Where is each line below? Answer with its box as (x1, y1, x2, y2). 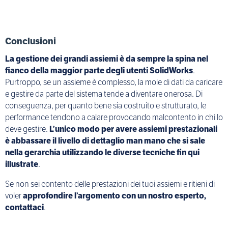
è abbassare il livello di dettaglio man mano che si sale (5, 135, 205, 146)
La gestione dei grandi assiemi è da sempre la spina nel (5, 53, 208, 64)
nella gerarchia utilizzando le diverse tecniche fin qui (5, 147, 199, 158)
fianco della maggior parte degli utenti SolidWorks (5, 65, 193, 76)
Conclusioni (5, 35, 56, 47)
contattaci (5, 202, 44, 213)
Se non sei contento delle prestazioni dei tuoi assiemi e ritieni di (5, 178, 215, 189)
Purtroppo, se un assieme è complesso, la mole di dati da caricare (5, 76, 222, 88)
